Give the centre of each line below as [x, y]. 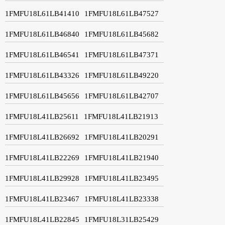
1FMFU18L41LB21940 [122, 157]
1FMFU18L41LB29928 [42, 178]
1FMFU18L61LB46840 [42, 34]
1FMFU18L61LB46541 [42, 54]
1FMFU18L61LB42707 [122, 96]
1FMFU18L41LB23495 [122, 178]
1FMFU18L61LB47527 [122, 13]
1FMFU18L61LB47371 [122, 54]
